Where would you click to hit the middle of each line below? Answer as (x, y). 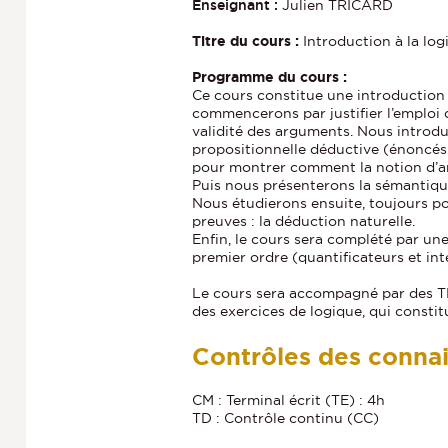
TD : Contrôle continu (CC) (285, 417)
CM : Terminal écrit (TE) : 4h (288, 399)
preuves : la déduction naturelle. (303, 220)
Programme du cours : (269, 76)
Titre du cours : (247, 40)
